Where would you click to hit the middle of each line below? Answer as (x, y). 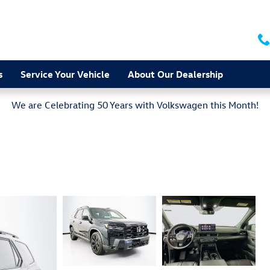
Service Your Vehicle (65, 74)
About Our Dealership (175, 74)
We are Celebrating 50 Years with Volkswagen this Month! (135, 105)
